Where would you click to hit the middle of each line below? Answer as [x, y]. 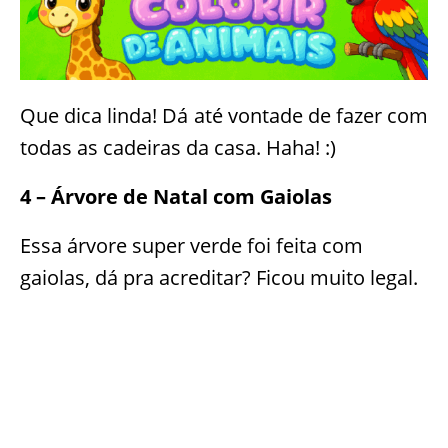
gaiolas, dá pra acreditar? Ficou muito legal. [219, 277]
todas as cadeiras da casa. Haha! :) [178, 147]
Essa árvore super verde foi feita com [191, 245]
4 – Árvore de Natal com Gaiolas [176, 196]
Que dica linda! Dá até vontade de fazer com [224, 115]
